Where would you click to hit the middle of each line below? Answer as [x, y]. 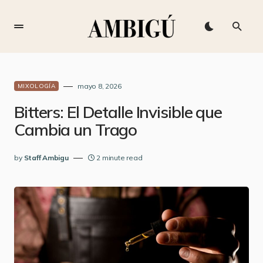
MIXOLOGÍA [37, 86]
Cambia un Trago [76, 129]
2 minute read [119, 158]
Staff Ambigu [46, 158]
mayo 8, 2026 [100, 86]
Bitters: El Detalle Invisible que [118, 112]
